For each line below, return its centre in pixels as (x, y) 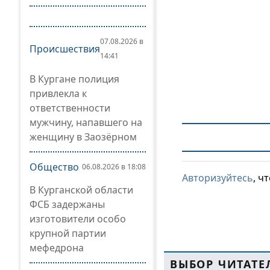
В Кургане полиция (74, 79)
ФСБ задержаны (67, 204)
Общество (54, 167)
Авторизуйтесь (218, 177)
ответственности (70, 108)
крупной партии (68, 233)
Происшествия (65, 49)
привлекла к (58, 93)
